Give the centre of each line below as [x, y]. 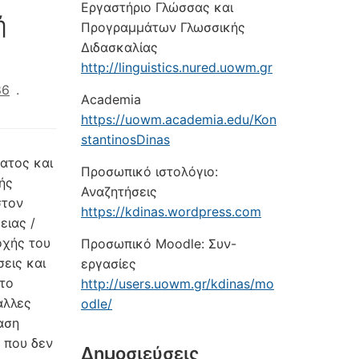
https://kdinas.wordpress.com [171, 212]
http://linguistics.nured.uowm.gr [177, 67]
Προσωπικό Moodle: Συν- [159, 244]
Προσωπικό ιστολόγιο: [149, 171]
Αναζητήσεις [119, 192]
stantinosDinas [125, 139]
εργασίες [109, 264]
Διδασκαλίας [119, 47]
